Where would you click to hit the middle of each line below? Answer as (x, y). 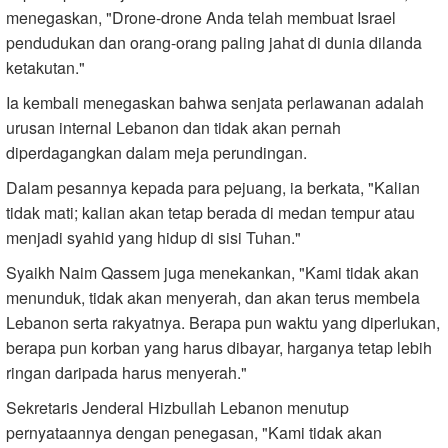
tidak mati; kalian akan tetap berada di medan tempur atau (210, 213)
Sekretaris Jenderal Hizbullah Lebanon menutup (177, 408)
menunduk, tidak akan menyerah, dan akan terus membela (213, 298)
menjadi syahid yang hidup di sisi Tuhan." (153, 238)
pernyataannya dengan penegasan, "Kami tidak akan (194, 433)
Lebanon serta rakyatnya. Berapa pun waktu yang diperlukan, (223, 323)
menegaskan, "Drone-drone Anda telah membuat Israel (201, 18)
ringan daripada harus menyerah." (126, 373)
